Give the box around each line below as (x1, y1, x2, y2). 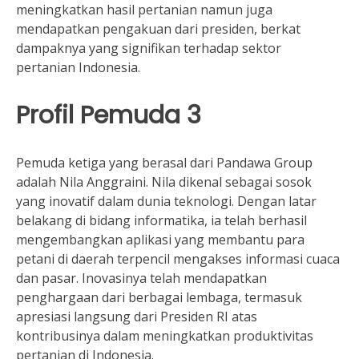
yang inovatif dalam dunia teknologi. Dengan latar (16, 192, 317, 210)
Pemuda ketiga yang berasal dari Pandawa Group (16, 154, 313, 171)
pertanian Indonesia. (16, 58, 140, 76)
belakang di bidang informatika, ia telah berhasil (16, 212, 307, 229)
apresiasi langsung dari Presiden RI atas (16, 308, 257, 325)
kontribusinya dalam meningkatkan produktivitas (16, 327, 313, 345)
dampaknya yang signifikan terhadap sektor (16, 39, 281, 57)
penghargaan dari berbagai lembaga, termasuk (16, 288, 302, 306)
